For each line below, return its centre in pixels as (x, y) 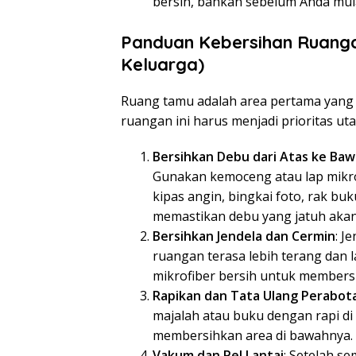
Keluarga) (163, 65)
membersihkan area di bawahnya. (253, 336)
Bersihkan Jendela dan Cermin (244, 236)
